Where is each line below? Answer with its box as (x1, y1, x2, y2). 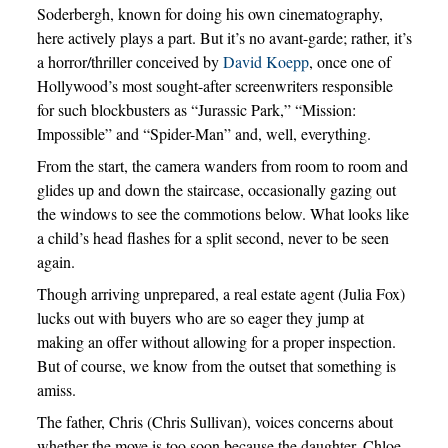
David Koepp (222, 51, 309, 73)
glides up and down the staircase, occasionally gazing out (36, 179, 396, 201)
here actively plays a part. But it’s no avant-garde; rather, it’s (36, 27, 412, 49)
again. (36, 251, 75, 273)
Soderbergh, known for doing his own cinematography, (36, 3, 383, 25)
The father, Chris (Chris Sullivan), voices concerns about (36, 411, 393, 433)
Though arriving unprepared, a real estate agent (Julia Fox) (36, 283, 405, 305)
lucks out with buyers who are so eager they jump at (36, 307, 364, 329)
